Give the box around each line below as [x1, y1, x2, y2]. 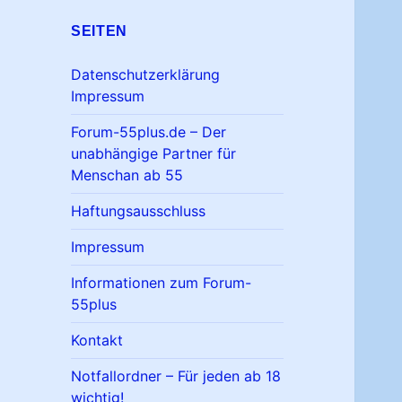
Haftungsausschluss [71, 202, 206, 221]
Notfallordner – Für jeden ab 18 [71, 367, 282, 386]
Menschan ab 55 [71, 166, 184, 185]
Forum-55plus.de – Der [71, 123, 227, 142]
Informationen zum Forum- [71, 274, 252, 293]
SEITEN [71, 23, 127, 39]
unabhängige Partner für [71, 144, 237, 163]
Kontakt [71, 331, 124, 350]
